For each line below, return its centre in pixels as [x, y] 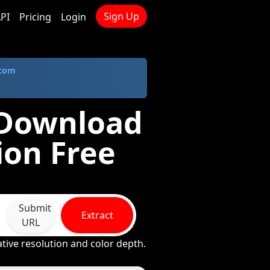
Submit [35, 208]
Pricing [35, 17]
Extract [97, 215]
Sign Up [121, 16]
